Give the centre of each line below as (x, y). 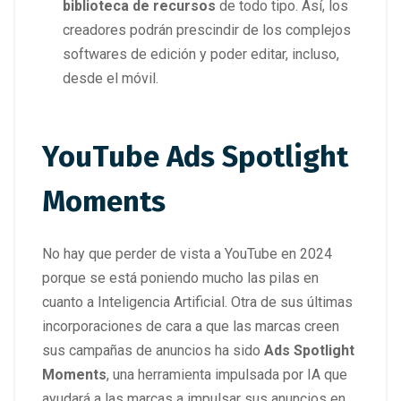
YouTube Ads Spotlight (195, 157)
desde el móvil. (111, 78)
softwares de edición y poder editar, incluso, (201, 54)
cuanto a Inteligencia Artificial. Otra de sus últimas (197, 303)
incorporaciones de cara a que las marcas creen (191, 327)
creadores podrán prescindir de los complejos (207, 30)
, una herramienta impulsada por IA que (227, 375)
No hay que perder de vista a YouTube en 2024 (187, 254)
